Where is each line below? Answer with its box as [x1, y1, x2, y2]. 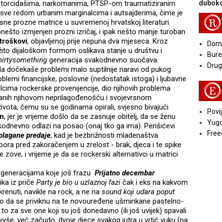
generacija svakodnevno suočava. [47, 55, 159, 65]
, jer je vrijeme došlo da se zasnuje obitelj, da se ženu [4, 112, 175, 121]
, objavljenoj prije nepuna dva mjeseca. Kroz [27, 37, 168, 46]
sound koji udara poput [102, 187, 175, 197]
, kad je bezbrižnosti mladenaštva [51, 131, 158, 140]
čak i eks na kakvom [120, 178, 188, 187]
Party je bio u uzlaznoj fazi [36, 178, 120, 187]
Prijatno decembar [95, 168, 155, 178]
